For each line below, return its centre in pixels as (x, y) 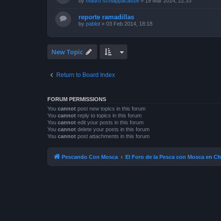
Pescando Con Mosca (90, 157)
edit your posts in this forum (110, 122)
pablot (93, 23)
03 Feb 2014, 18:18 (129, 23)
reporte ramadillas (106, 17)
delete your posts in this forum (113, 129)
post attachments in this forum (113, 136)
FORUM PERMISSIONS (77, 99)
